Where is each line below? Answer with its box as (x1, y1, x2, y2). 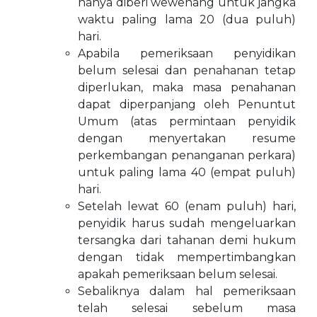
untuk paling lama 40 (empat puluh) (78, 166, 296, 179)
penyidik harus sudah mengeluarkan (78, 217, 296, 230)
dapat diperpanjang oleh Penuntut (78, 98, 296, 111)
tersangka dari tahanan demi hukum (78, 234, 296, 247)
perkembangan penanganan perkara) (78, 149, 296, 162)
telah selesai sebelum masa (78, 301, 296, 315)
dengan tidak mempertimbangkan (78, 250, 296, 264)
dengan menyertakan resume (78, 132, 296, 145)
